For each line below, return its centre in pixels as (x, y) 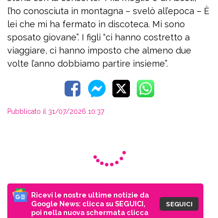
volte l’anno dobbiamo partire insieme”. (88, 64)
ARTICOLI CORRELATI (102, 200)
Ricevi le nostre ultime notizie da (90, 127)
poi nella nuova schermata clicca (90, 145)
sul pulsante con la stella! (76, 154)
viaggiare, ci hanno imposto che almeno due (99, 51)
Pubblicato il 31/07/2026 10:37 (56, 112)
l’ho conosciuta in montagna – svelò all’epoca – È (108, 11)
